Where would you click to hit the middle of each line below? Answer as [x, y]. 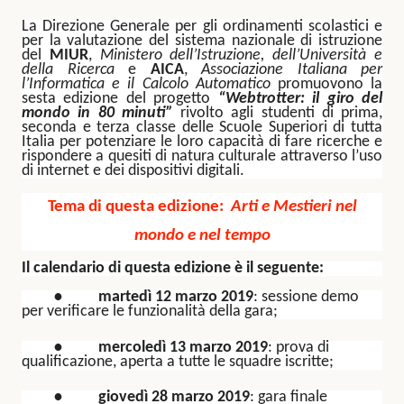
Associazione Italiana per [292, 70]
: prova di [298, 347]
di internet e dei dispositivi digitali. [133, 171]
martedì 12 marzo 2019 [176, 298]
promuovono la [330, 85]
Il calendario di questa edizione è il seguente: [174, 269]
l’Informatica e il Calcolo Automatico [146, 85]
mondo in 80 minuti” [97, 114]
